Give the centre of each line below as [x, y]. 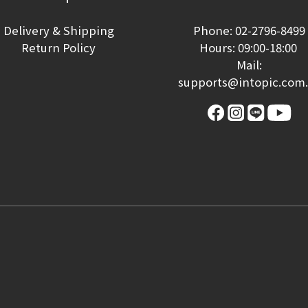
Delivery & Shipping [58, 30]
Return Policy [59, 47]
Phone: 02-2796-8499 [250, 30]
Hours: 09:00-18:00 [249, 47]
